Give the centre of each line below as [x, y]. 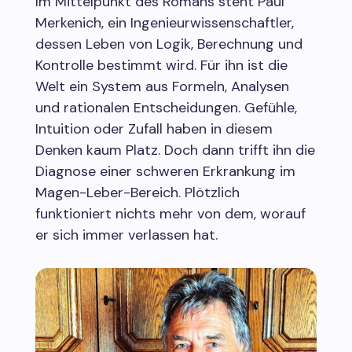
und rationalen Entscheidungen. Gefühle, [166, 107]
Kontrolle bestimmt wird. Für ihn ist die [161, 65]
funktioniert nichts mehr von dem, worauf [170, 213]
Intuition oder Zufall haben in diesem [154, 128]
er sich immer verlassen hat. [126, 235]
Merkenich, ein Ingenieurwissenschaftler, [164, 22]
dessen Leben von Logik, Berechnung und [169, 44]
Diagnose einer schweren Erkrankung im [165, 171]
